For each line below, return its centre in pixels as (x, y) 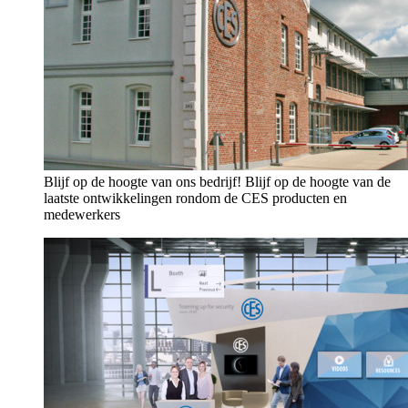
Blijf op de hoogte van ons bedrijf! (144, 182)
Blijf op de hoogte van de (318, 182)
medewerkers (82, 214)
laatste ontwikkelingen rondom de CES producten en (195, 198)
